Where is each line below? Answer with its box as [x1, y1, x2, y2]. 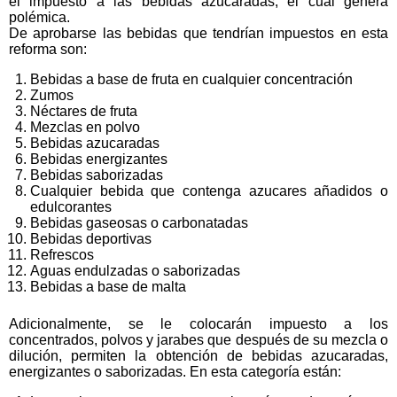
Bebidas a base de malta [30, 279, 186, 294]
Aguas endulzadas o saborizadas [30, 263, 240, 278]
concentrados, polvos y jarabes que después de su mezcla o [9, 332, 388, 347]
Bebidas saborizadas [30, 167, 163, 183]
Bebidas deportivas [30, 231, 152, 246]
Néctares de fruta [30, 104, 137, 119]
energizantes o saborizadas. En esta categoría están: [9, 364, 341, 379]
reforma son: [9, 42, 87, 57]
